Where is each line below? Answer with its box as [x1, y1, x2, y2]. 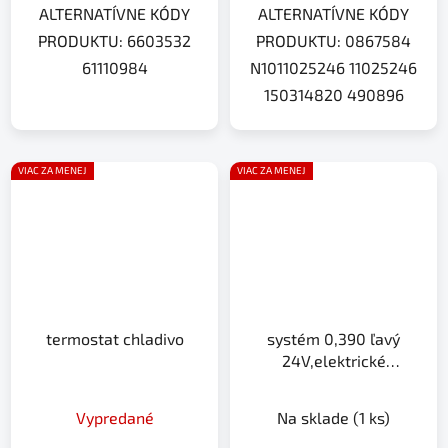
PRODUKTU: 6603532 [38, 30, 191, 50]
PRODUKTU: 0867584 [256, 30, 411, 50]
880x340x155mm [270, 395, 397, 415]
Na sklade [277, 408, 353, 428]
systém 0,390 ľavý [267, 329, 400, 349]
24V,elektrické [281, 351, 386, 371]
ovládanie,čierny [274, 373, 393, 393]
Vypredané [75, 408, 154, 428]
